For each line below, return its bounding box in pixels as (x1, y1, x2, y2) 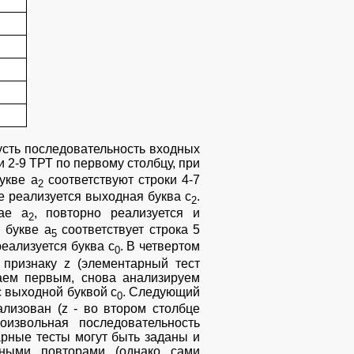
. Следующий (122, 284, 200, 299)
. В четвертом (119, 239, 201, 254)
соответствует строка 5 (56, 223, 200, 237)
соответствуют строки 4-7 (43, 172, 201, 186)
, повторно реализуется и (33, 206, 200, 220)
